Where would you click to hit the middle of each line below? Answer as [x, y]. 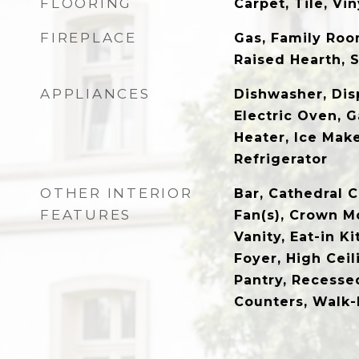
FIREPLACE [89, 38]
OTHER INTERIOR [117, 193]
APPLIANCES [95, 94]
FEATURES [86, 215]
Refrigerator [280, 159]
